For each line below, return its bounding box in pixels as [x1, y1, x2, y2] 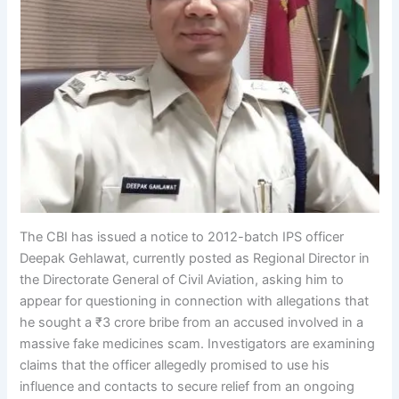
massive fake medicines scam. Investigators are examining [20, 335, 376, 352]
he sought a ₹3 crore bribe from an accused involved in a [20, 313, 364, 330]
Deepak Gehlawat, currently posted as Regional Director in [20, 249, 370, 266]
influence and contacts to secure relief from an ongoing [20, 378, 355, 395]
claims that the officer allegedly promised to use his [20, 356, 330, 373]
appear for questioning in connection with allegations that [20, 292, 370, 309]
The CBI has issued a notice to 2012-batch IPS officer [20, 228, 345, 245]
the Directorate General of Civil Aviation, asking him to [20, 271, 345, 288]
